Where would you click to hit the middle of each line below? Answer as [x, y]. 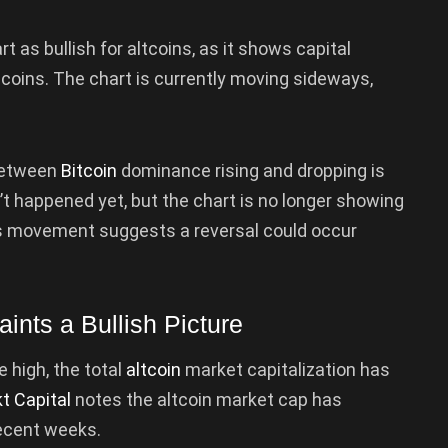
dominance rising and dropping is [251, 170]
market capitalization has [285, 369]
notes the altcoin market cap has [206, 399]
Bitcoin [89, 170]
